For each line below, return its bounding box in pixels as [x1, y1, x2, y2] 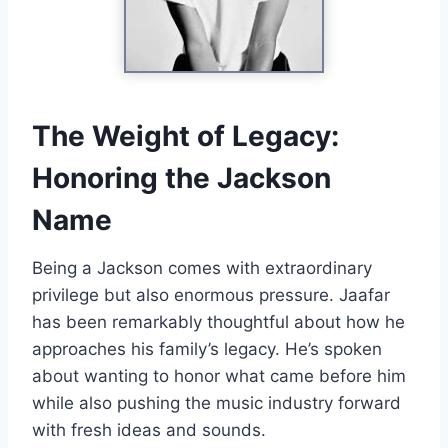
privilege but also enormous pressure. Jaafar [32, 284, 390, 305]
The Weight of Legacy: [32, 118, 339, 153]
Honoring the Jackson [32, 160, 331, 195]
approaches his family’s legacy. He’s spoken [32, 338, 382, 359]
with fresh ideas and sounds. [32, 419, 266, 440]
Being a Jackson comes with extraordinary [32, 257, 372, 278]
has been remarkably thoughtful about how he [32, 311, 405, 332]
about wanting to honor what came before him [32, 365, 406, 386]
